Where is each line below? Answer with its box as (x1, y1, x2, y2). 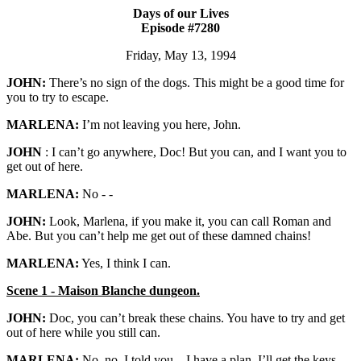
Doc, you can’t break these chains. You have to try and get (46, 311, 345, 325)
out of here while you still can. (6, 326, 160, 339)
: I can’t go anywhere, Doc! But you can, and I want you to (42, 145, 346, 159)
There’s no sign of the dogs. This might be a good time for (46, 76, 344, 89)
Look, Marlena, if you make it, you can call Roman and (46, 214, 331, 228)
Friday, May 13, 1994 (125, 48, 236, 62)
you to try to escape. (6, 90, 109, 104)
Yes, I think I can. (79, 256, 171, 270)
